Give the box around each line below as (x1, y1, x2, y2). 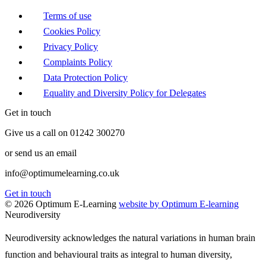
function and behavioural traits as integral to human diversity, (5, 249, 232, 260)
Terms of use (43, 11, 91, 21)
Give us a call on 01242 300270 (5, 128, 125, 138)
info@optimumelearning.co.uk (5, 168, 119, 179)
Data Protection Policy (43, 72, 128, 83)
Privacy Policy (43, 42, 98, 52)
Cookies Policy (43, 26, 100, 37)
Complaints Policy (43, 57, 112, 68)
